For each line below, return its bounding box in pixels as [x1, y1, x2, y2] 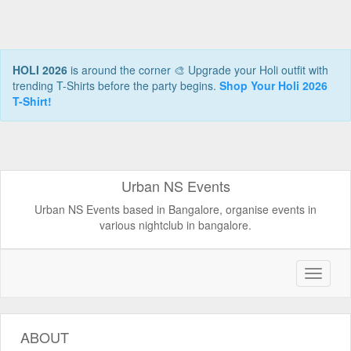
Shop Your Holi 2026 [219, 78, 327, 93]
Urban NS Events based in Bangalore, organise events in [34, 201, 317, 217]
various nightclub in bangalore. [100, 217, 251, 233]
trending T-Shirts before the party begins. [13, 78, 219, 93]
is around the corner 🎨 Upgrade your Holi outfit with [67, 62, 328, 78]
